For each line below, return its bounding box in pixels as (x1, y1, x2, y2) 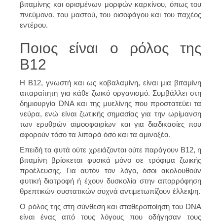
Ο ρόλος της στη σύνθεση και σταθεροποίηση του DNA (20, 202, 201, 211)
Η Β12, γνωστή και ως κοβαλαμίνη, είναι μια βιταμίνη (20, 78, 201, 87)
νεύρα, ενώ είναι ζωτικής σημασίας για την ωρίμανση (20, 109, 201, 118)
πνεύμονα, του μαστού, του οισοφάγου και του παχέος (20, 10, 201, 19)
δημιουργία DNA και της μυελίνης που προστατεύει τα (20, 99, 201, 108)
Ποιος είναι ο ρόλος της (20, 39, 201, 56)
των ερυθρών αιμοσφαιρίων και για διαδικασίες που (20, 119, 201, 128)
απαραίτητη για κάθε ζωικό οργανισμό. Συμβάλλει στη (20, 88, 201, 97)
